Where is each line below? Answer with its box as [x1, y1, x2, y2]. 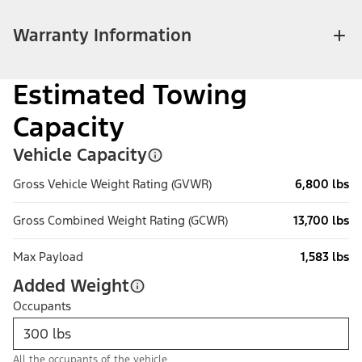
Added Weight [13, 275, 129, 297]
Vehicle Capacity [13, 144, 147, 166]
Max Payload [13, 249, 83, 265]
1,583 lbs [301, 249, 349, 265]
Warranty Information [13, 24, 192, 47]
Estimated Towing [13, 78, 247, 113]
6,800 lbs [295, 176, 349, 192]
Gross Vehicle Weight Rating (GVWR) [13, 176, 212, 192]
